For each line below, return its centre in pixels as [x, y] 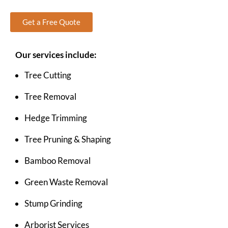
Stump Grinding [53, 204]
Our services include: [56, 55]
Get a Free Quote [51, 22]
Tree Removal [50, 97]
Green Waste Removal [66, 182]
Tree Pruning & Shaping [68, 139]
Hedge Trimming [56, 118]
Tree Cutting [48, 75]
